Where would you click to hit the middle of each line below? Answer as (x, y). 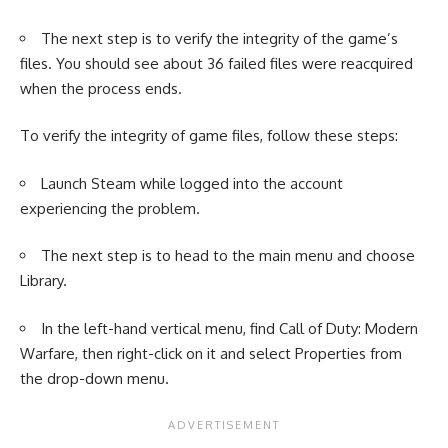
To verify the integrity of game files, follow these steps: (209, 135)
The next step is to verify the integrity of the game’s (219, 38)
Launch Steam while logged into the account (192, 183)
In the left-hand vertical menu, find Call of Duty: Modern (229, 328)
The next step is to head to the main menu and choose (228, 255)
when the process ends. (101, 88)
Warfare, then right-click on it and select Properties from (211, 353)
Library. (43, 280)
